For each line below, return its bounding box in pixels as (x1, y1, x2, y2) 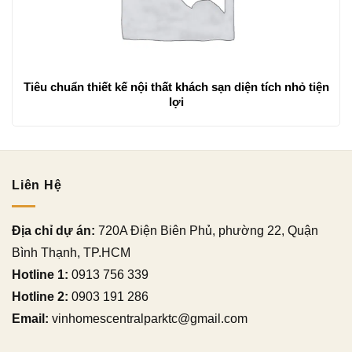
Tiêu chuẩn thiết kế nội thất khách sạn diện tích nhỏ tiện (23, 80, 329, 94)
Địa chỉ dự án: (12, 223, 95, 237)
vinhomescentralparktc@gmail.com (49, 311, 247, 325)
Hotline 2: (12, 289, 68, 303)
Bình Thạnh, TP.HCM (12, 245, 130, 259)
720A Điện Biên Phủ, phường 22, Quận (95, 223, 318, 237)
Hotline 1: (12, 267, 68, 281)
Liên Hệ (12, 178, 62, 192)
